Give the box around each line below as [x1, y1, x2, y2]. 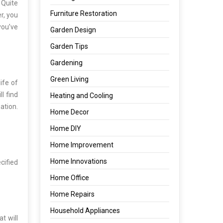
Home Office [50, 174, 90, 182]
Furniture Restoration [50, 9, 117, 17]
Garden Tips [50, 42, 89, 50]
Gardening [50, 59, 83, 67]
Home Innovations [50, 157, 108, 165]
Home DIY [50, 124, 82, 132]
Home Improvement [50, 141, 114, 149]
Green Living [50, 75, 89, 83]
